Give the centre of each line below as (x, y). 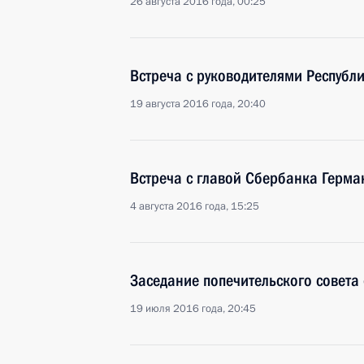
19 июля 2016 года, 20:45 (193, 309)
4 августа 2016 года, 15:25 (195, 206)
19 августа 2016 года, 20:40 (198, 104)
